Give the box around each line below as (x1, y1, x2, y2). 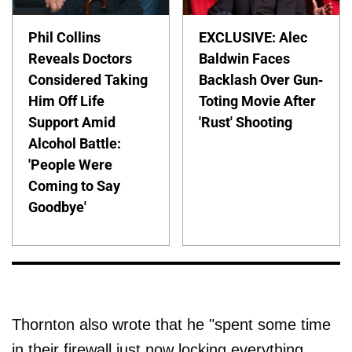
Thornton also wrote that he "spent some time (12, 315, 331, 333)
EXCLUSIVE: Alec (199, 29, 308, 46)
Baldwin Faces (199, 50, 291, 67)
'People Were (28, 156, 112, 173)
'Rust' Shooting (199, 114, 293, 130)
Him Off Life (28, 93, 104, 109)
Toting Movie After (199, 93, 317, 109)
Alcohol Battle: (28, 135, 121, 152)
